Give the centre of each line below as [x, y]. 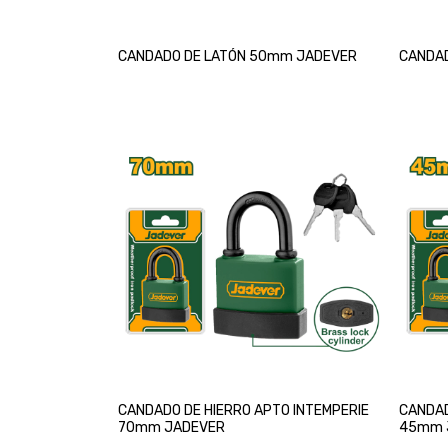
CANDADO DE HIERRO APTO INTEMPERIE [243, 410]
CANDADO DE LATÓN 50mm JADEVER [237, 56]
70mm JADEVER [171, 427]
